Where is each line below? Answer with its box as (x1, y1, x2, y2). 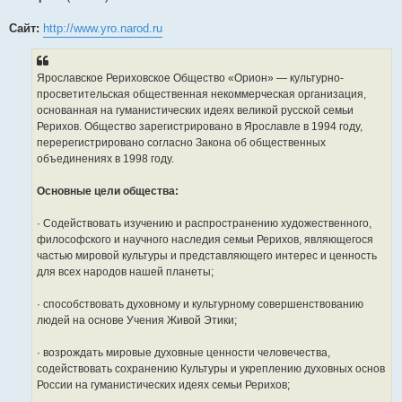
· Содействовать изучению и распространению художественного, (37, 217, 371, 231)
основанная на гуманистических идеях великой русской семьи (37, 104, 354, 118)
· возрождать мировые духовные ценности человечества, (37, 346, 330, 360)
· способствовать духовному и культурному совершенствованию (37, 298, 363, 311)
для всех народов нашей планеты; (37, 266, 214, 279)
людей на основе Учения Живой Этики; (37, 314, 237, 328)
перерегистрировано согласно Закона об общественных (37, 136, 326, 150)
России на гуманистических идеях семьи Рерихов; (37, 379, 290, 392)
